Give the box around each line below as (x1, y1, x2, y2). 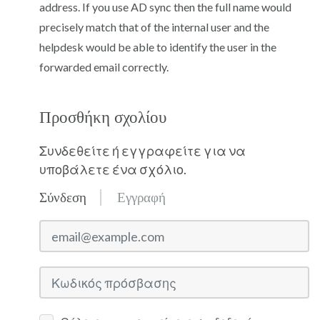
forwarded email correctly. (39, 60, 169, 74)
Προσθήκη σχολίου (39, 108, 166, 127)
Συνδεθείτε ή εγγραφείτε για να (39, 143, 246, 159)
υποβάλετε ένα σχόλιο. (39, 161, 186, 177)
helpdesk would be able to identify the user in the (39, 40, 276, 54)
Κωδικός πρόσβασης (39, 268, 152, 281)
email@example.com (39, 220, 134, 233)
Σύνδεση (39, 189, 86, 206)
